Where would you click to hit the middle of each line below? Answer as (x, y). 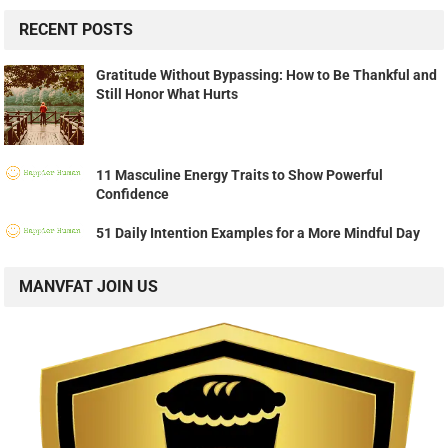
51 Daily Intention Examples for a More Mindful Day (258, 233)
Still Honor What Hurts (167, 94)
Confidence (133, 194)
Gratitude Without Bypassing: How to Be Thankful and (267, 75)
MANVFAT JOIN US (89, 287)
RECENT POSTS (76, 30)
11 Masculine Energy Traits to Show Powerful (240, 175)
